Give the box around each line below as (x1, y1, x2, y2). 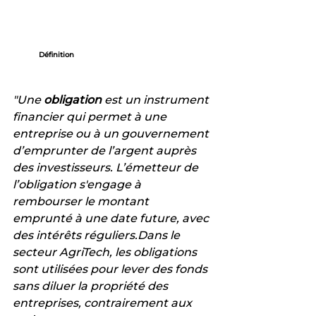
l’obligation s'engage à (13, 177, 144, 191)
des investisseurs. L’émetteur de (13, 160, 201, 174)
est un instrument (102, 92, 212, 107)
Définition (39, 49, 74, 59)
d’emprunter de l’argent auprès (13, 143, 199, 157)
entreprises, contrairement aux (13, 296, 195, 310)
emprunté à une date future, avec (13, 211, 212, 225)
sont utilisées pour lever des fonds (13, 262, 210, 276)
